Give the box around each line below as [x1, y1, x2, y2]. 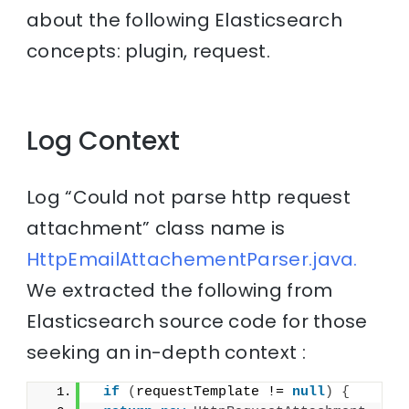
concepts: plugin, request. [26, 37, 270, 64]
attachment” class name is [26, 215, 286, 242]
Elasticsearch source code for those [26, 309, 368, 335]
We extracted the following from [26, 278, 333, 304]
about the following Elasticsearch [26, 6, 343, 33]
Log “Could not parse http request [26, 184, 351, 211]
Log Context [26, 122, 181, 159]
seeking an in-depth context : [26, 340, 306, 366]
